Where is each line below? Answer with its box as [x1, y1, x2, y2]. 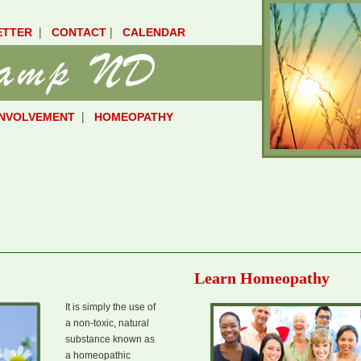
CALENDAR [122, 26, 185, 39]
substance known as [65, 334, 155, 345]
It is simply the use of [65, 301, 156, 313]
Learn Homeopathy [194, 269, 330, 287]
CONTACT [52, 26, 106, 39]
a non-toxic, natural [65, 317, 149, 329]
